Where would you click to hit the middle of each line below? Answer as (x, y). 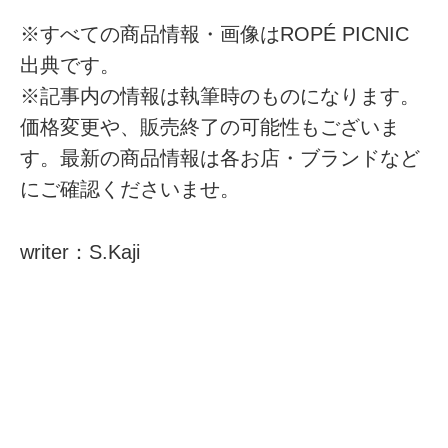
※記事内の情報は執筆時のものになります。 (220, 96)
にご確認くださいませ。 (130, 189)
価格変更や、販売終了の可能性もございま (210, 127)
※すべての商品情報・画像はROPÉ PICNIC (215, 34)
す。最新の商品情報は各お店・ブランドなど (220, 158)
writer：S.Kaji (80, 251)
